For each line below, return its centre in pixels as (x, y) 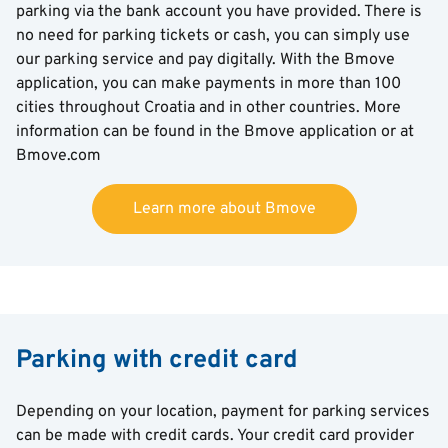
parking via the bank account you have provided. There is (219, 12)
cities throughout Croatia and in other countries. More (208, 108)
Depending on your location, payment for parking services (223, 412)
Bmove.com (60, 156)
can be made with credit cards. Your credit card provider (215, 436)
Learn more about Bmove (224, 209)
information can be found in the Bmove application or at (215, 132)
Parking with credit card (157, 361)
